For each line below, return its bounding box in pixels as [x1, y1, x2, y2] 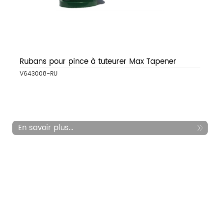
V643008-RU [20, 69, 57, 79]
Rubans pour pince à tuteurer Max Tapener [20, 55, 176, 68]
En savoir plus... [18, 122, 73, 135]
